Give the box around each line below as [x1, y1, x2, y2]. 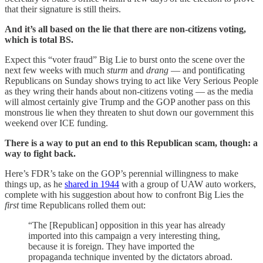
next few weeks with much [5, 65, 107, 75]
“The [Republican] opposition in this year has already [28, 220, 225, 230]
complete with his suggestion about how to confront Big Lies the [5, 189, 244, 200]
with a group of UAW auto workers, [119, 178, 256, 189]
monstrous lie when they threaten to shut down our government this [5, 107, 254, 117]
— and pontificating [168, 65, 245, 75]
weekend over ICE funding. [5, 117, 108, 128]
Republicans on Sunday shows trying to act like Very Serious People [5, 75, 258, 86]
